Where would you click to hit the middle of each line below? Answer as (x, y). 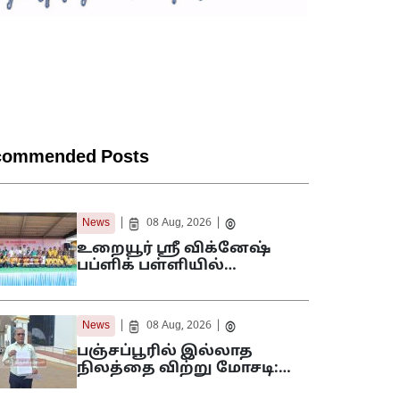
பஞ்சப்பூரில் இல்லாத (165, 352)
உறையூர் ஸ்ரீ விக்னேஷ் (174, 250)
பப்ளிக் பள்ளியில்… (157, 267)
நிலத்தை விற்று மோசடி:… (184, 369)
